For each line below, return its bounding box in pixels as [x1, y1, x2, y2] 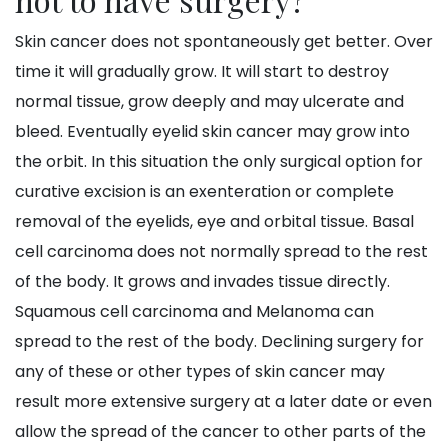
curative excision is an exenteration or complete [15, 180, 394, 204]
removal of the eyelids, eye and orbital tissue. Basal [15, 210, 414, 234]
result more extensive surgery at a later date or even [15, 390, 432, 414]
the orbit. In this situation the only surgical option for [15, 150, 423, 174]
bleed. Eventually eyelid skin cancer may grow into [15, 120, 410, 144]
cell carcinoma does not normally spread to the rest [15, 240, 428, 264]
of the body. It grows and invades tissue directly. [15, 270, 390, 294]
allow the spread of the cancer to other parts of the [15, 420, 426, 444]
